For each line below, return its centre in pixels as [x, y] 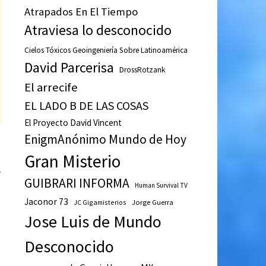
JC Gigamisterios [100, 202]
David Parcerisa [69, 68]
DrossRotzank [142, 70]
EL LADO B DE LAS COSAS [86, 106]
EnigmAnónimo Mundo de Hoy [105, 140]
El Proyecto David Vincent [73, 123]
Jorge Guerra [152, 202]
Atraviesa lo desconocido [98, 31]
